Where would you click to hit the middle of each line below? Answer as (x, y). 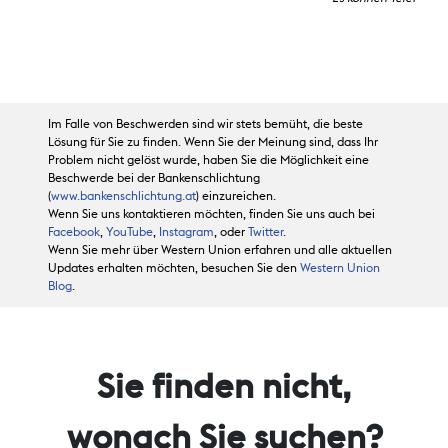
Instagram (186, 232)
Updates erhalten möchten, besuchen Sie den (174, 268)
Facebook (74, 232)
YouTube (129, 232)
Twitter (265, 232)
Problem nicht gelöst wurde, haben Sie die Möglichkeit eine (208, 160)
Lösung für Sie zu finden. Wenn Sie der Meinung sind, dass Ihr (213, 142)
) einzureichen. (236, 196)
